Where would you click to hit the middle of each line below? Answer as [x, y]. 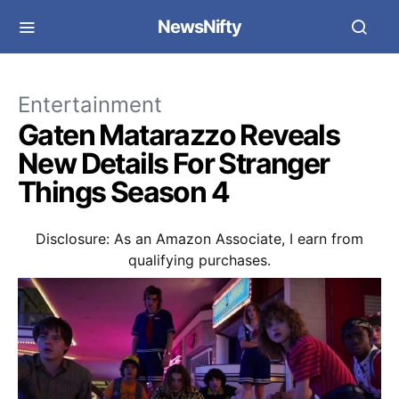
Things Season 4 [123, 192]
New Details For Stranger [174, 163]
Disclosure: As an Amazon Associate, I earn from [199, 239]
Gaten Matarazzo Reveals [179, 135]
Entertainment [90, 105]
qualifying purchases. [199, 260]
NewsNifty [199, 27]
